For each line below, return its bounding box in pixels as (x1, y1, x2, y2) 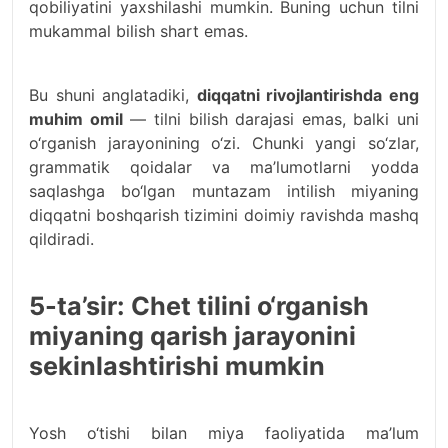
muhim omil (29, 108, 123, 129)
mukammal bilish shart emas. (29, 20, 248, 41)
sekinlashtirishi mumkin (29, 350, 325, 381)
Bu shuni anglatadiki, (29, 84, 197, 105)
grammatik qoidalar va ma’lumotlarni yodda (29, 156, 419, 177)
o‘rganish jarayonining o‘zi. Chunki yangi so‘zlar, (29, 132, 419, 153)
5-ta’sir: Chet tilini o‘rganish (29, 290, 369, 321)
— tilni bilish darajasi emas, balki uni (122, 108, 419, 129)
